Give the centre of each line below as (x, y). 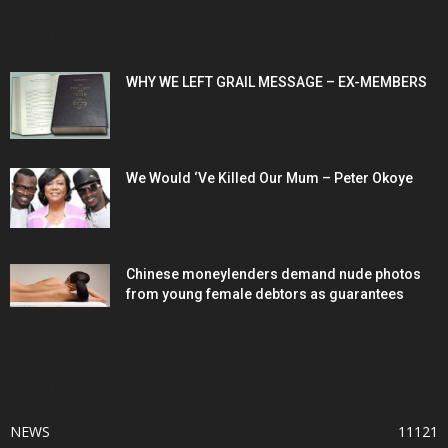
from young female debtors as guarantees (265, 294)
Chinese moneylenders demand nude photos (273, 274)
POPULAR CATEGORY (98, 390)
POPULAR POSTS (82, 38)
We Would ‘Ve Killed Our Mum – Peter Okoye (269, 178)
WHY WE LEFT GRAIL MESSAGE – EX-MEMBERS (276, 82)
